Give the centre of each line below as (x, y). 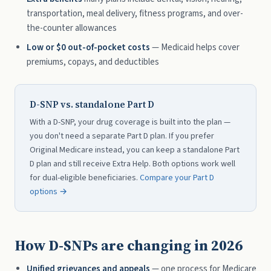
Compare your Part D (177, 178)
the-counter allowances (72, 28)
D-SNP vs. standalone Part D (92, 104)
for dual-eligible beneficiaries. (85, 178)
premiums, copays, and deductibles (93, 62)
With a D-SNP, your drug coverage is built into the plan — (130, 122)
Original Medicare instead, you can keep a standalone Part (135, 150)
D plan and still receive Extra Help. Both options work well (132, 164)
